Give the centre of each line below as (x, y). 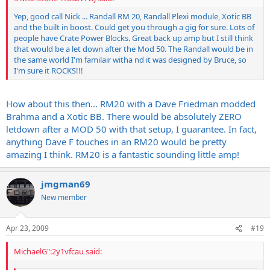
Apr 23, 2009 (27, 228)
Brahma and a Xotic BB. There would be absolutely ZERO (124, 116)
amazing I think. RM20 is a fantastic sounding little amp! (123, 154)
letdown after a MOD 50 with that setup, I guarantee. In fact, (131, 129)
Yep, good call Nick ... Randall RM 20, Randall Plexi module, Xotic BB (133, 16)
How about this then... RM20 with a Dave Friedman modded (131, 103)
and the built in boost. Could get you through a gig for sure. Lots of (134, 27)
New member (64, 197)
